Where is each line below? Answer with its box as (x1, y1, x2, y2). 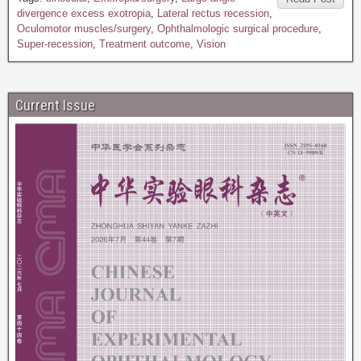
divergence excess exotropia (17, 7, 151, 19)
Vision (197, 38, 226, 50)
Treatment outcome (99, 38, 190, 50)
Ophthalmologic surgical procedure (157, 23, 318, 35)
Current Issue (15, 97, 95, 114)
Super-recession (17, 38, 93, 50)
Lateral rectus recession (157, 7, 269, 19)
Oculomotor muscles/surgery (17, 23, 151, 35)
